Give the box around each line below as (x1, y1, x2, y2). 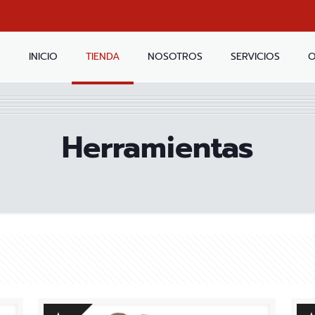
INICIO (28, 49, 58, 64)
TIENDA (85, 49, 120, 64)
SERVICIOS (230, 49, 280, 64)
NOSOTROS (147, 49, 202, 64)
